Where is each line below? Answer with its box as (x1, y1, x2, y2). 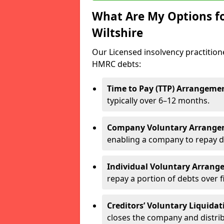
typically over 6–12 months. (107, 94, 209, 106)
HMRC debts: (92, 58, 141, 69)
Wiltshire (92, 24, 143, 40)
